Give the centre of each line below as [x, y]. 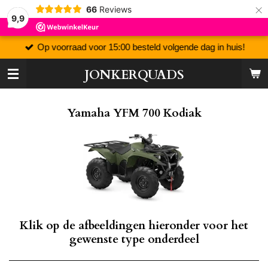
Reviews [115, 9]
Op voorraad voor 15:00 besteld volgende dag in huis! [141, 47]
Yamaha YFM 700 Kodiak [134, 113]
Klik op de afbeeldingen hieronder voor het [134, 226]
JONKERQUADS [134, 75]
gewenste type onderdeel [134, 240]
